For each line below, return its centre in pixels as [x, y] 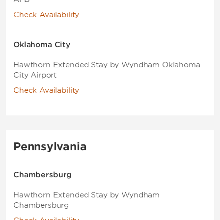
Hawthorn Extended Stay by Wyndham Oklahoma [107, 65]
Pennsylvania [50, 146]
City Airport [35, 75]
